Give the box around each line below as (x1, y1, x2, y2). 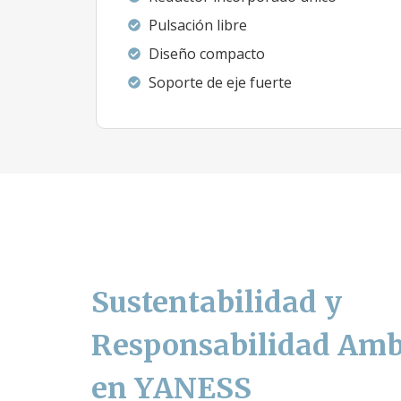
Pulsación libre (148, 15, 247, 35)
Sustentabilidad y (91, 285, 342, 320)
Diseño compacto (148, 44, 265, 64)
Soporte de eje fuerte (148, 73, 292, 92)
